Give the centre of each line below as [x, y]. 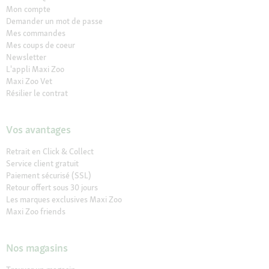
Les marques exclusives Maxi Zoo [64, 200]
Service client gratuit [42, 164]
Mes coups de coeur [41, 45]
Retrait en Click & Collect [50, 152]
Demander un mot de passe [54, 21]
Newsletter [26, 57]
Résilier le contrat [37, 93]
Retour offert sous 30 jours [52, 188]
